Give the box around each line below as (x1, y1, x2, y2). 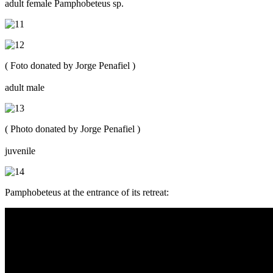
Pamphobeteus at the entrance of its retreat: (5, 186, 169, 197)
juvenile (5, 145, 35, 156)
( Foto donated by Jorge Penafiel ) (5, 60, 135, 71)
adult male (5, 82, 44, 93)
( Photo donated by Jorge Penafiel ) (5, 123, 140, 134)
